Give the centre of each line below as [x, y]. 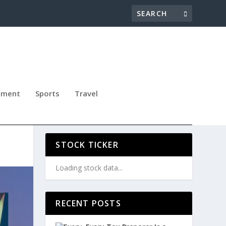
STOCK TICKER [87, 145]
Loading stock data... [89, 168]
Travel [86, 93]
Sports [47, 93]
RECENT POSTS [88, 204]
